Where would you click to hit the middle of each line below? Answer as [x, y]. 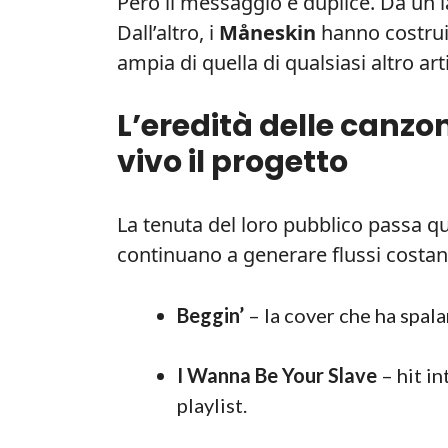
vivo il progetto [232, 161]
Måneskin [267, 32]
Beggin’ [210, 314]
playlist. [212, 404]
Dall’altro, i [168, 32]
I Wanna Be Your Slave [277, 374]
